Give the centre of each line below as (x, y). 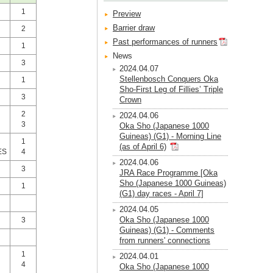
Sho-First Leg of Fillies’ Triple (171, 89)
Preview (127, 14)
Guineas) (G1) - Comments (167, 230)
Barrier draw (134, 28)
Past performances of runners (165, 42)
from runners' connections (165, 240)
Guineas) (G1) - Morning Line (170, 136)
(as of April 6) (143, 147)
